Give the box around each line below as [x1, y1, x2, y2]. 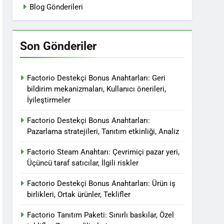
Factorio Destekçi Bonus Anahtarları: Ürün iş [27, 179, 176, 188]
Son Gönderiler [20, 39, 97, 53]
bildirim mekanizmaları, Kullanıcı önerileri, [27, 84, 166, 93]
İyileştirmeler [27, 95, 71, 104]
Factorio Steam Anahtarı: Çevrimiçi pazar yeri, [27, 147, 180, 156]
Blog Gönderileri [29, 2, 83, 11]
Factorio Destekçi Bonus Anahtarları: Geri [27, 73, 166, 82]
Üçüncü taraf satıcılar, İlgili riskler [27, 158, 139, 167]
